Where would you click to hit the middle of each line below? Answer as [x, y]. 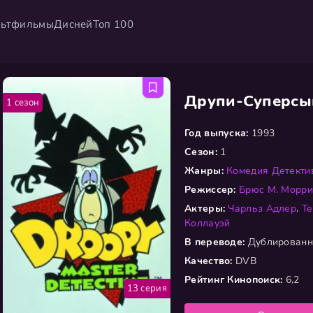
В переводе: [215, 242]
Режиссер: [210, 190]
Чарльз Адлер [262, 209]
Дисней [73, 24]
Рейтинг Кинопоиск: [234, 280]
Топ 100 [113, 24]
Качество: [209, 261]
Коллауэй [208, 223]
